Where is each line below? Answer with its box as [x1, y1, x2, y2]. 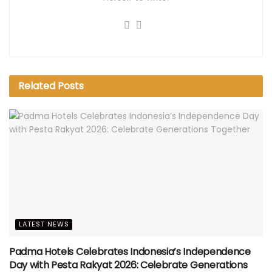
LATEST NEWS [19, 219, 69, 229]
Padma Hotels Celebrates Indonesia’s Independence [9, 244, 251, 259]
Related [18, 78, 55, 93]
